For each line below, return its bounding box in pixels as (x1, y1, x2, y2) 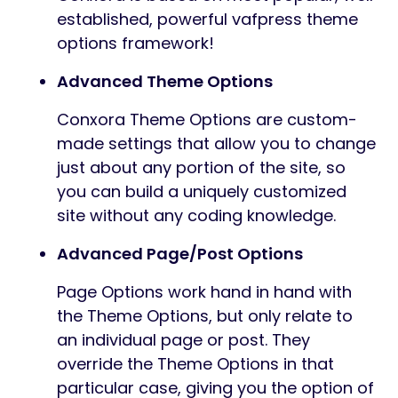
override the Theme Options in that (57, 353, 334, 376)
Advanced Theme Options (57, 70, 273, 93)
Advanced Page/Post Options (57, 243, 303, 266)
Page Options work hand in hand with (57, 281, 352, 304)
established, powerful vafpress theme (57, 8, 358, 31)
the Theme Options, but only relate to (57, 305, 353, 328)
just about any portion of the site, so (57, 156, 346, 179)
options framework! (57, 32, 214, 55)
